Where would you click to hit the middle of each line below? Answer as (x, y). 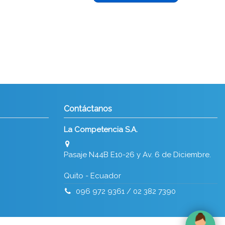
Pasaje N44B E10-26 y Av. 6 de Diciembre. (137, 154)
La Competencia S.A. (101, 129)
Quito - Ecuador (92, 176)
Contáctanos (88, 108)
